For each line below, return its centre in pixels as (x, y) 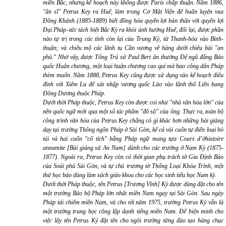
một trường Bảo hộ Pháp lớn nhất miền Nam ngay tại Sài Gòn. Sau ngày (133, 193)
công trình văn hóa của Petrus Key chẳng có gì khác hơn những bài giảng (133, 121)
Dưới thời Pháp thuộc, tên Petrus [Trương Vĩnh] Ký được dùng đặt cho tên (133, 184)
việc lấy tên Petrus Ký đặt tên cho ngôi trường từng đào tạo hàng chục (133, 220)
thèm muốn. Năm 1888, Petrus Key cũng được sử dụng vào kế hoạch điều (133, 75)
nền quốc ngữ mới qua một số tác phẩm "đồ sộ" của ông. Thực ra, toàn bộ (133, 111)
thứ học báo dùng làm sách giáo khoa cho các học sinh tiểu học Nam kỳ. (130, 175)
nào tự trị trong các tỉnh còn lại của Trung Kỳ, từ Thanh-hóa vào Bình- (133, 39)
